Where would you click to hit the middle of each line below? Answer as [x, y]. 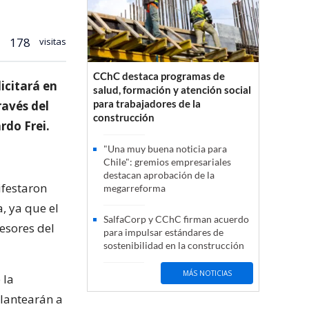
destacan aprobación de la [159, 175]
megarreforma [134, 188]
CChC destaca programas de [159, 76]
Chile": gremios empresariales [167, 162]
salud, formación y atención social [172, 90]
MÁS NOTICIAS [207, 273]
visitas [52, 41]
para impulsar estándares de [163, 232]
